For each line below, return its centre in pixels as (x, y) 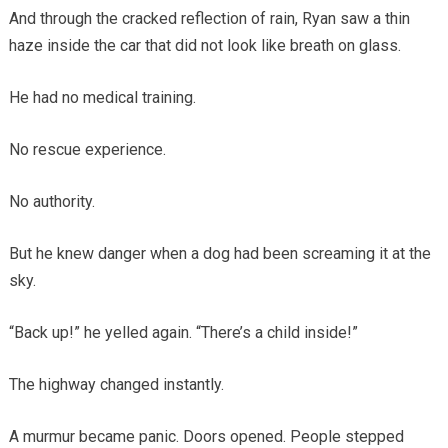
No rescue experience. (87, 149)
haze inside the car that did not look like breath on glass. (204, 45)
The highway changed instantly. (116, 384)
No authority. (51, 201)
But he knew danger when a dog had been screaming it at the (219, 253)
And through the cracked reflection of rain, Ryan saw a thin (209, 18)
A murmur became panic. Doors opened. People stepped (206, 436)
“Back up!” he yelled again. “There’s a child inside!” (183, 332)
